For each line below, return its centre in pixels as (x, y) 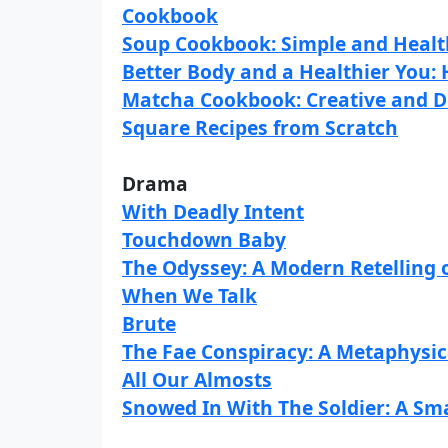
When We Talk (189, 295)
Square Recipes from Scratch (260, 127)
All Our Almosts (197, 379)
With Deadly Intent (213, 211)
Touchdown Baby (204, 239)
